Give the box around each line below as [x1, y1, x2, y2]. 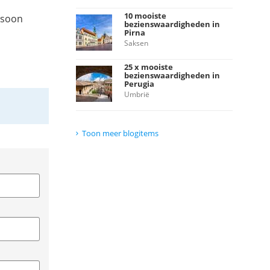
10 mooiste [124, 10, 166, 21]
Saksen [124, 38, 148, 48]
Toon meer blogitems [82, 128, 159, 139]
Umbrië [124, 89, 149, 99]
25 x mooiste [124, 61, 173, 72]
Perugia [124, 78, 154, 89]
